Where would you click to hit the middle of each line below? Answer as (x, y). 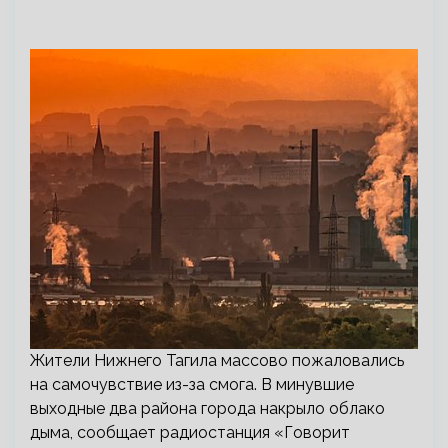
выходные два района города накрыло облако (207, 408)
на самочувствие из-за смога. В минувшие (192, 384)
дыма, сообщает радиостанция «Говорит (190, 432)
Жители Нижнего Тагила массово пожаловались (217, 360)
